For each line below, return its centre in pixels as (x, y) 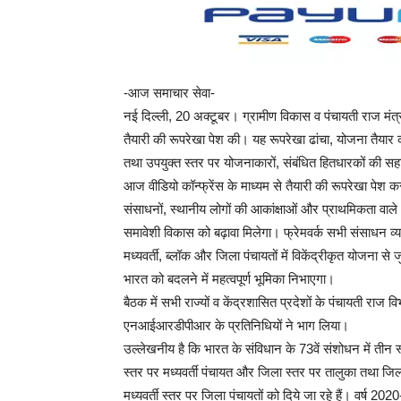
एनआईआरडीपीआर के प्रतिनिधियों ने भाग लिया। (236, 325)
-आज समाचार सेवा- (169, 93)
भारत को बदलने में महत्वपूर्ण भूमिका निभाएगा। (229, 279)
